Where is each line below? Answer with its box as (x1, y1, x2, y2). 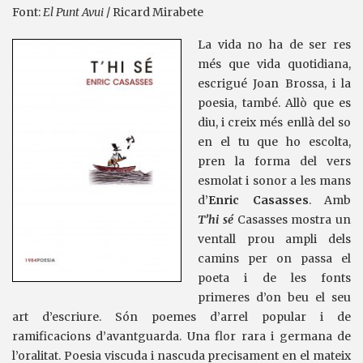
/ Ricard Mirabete (104, 5, 203, 19)
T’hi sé (198, 212, 233, 227)
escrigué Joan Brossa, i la (198, 76, 351, 91)
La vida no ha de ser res (198, 37, 351, 52)
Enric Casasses (208, 193, 309, 207)
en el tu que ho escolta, (198, 135, 351, 149)
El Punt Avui (43, 5, 104, 19)
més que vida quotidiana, (198, 57, 351, 71)
